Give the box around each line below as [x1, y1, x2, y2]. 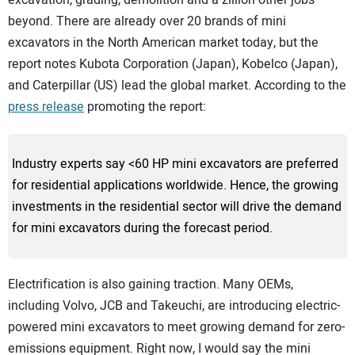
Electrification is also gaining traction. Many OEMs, [8, 274, 293, 294]
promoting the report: [84, 97, 206, 117]
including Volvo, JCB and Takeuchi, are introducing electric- [8, 296, 340, 315]
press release [8, 97, 84, 117]
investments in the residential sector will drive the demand [12, 197, 342, 216]
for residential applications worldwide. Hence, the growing [12, 175, 338, 195]
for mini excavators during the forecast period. [12, 218, 273, 238]
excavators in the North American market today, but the [8, 33, 319, 53]
